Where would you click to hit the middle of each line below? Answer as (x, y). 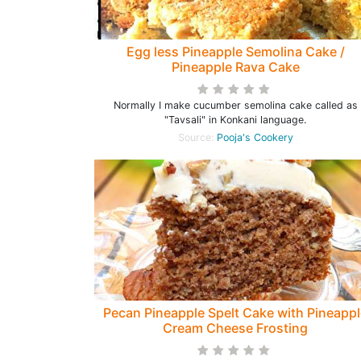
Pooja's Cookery (255, 138)
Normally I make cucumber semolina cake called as (235, 106)
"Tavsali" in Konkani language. (235, 120)
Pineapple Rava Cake (235, 67)
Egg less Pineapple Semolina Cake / (235, 52)
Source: (197, 138)
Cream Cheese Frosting (235, 328)
